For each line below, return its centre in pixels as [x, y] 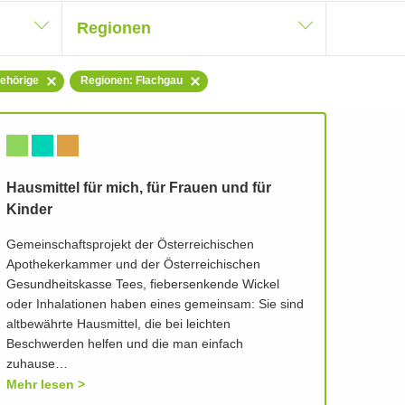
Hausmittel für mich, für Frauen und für [138, 188]
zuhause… [37, 365]
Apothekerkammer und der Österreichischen [133, 265]
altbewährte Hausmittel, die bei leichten [118, 325]
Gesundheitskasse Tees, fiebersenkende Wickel [142, 285]
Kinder [29, 210]
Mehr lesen [40, 385]
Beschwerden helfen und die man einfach [124, 345]
